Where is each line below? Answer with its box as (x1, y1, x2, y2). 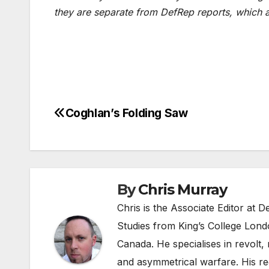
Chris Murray (138, 181, 228, 199)
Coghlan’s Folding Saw (65, 106, 188, 121)
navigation (53, 131, 151, 155)
